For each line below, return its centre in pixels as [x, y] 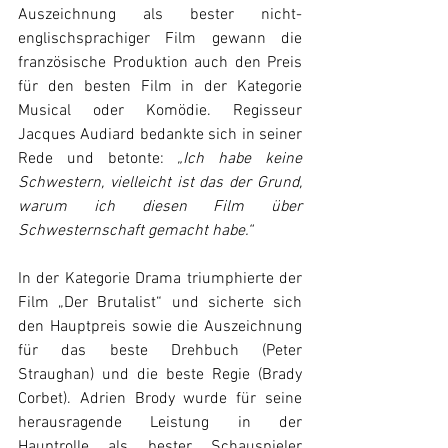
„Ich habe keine [240, 159]
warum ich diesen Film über [160, 207]
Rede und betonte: [98, 159]
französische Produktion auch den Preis [160, 63]
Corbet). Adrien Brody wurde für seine [160, 399]
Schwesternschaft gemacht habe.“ [137, 231]
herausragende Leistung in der [160, 423]
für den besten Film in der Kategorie [160, 87]
